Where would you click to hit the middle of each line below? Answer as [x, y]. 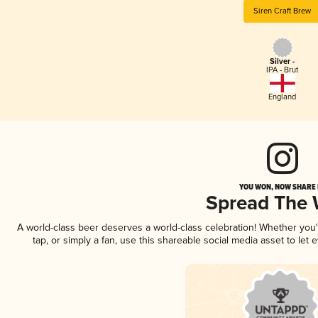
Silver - [283, 62]
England [283, 97]
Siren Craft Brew [283, 11]
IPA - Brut [283, 70]
